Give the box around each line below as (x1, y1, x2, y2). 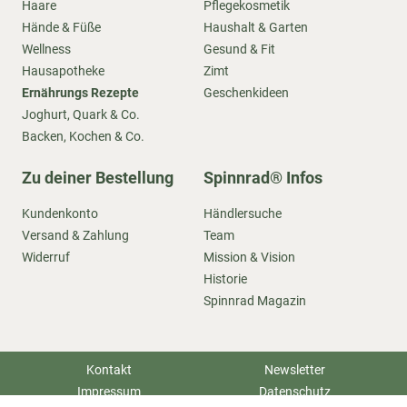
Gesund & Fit (203, 42, 275, 56)
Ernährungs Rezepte (22, 85, 139, 100)
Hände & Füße (22, 20, 101, 35)
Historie (203, 272, 247, 286)
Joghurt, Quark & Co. (22, 107, 140, 122)
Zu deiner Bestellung (22, 168, 174, 187)
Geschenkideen (203, 85, 289, 100)
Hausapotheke (22, 64, 104, 78)
